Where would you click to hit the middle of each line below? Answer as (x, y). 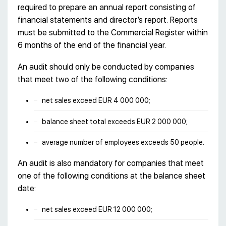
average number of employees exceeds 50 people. (123, 143)
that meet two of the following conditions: (93, 79)
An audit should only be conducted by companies (106, 67)
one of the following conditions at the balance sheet (111, 176)
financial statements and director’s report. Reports (108, 20)
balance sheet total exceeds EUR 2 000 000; (115, 121)
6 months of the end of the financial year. (92, 45)
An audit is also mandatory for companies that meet (111, 163)
